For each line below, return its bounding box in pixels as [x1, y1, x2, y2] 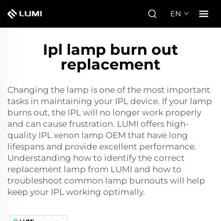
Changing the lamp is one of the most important [7, 85, 210, 95]
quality [7, 130, 38, 140]
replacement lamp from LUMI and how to [7, 164, 182, 174]
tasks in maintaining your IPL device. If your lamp [7, 96, 212, 106]
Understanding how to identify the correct [7, 153, 184, 163]
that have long [126, 130, 188, 140]
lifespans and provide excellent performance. [7, 142, 196, 151]
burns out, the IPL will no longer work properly [7, 108, 201, 117]
